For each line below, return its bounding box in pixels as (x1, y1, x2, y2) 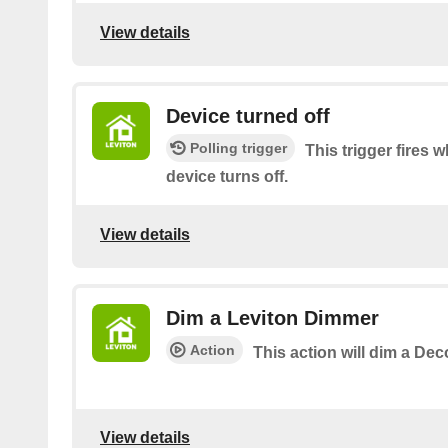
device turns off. (166, 168, 288, 186)
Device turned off (166, 105, 330, 128)
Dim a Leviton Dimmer (166, 307, 379, 330)
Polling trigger (190, 140, 287, 157)
